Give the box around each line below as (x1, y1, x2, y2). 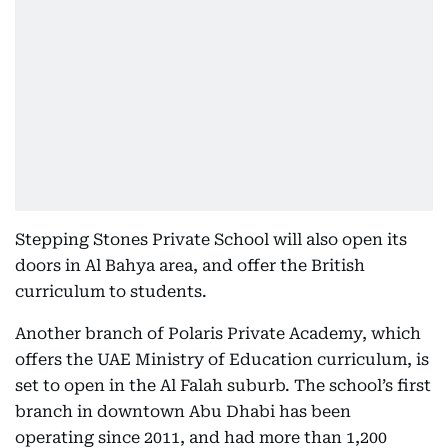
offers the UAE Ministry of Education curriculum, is (15, 350, 429, 369)
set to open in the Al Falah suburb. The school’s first (15, 376, 431, 395)
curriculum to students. (15, 282, 207, 301)
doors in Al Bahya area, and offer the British (15, 256, 365, 275)
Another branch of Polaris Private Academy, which (15, 324, 421, 343)
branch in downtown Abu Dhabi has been (15, 402, 351, 421)
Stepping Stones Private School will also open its (15, 230, 407, 249)
